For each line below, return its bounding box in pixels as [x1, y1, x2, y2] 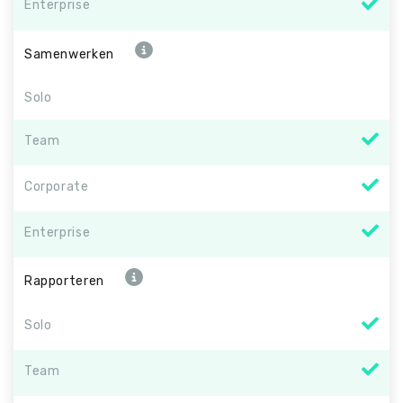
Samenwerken [24, 46, 114, 62]
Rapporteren [24, 273, 104, 290]
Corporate [24, 178, 89, 194]
